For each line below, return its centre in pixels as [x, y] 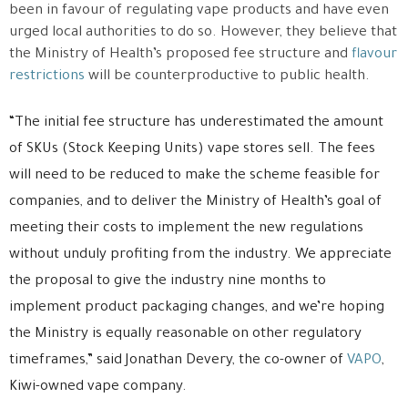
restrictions [47, 77]
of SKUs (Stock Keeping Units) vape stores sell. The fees [192, 150]
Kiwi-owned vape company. [98, 388]
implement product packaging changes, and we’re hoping [197, 309]
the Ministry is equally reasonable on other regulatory [185, 335]
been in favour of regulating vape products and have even [199, 12]
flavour [374, 56]
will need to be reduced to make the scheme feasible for [194, 177]
